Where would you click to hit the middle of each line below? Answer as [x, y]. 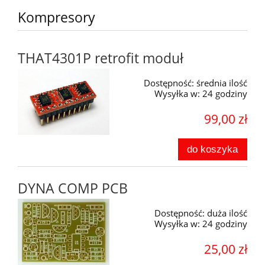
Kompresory [56, 17]
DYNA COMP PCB [73, 189]
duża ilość [227, 213]
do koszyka [213, 149]
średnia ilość [222, 83]
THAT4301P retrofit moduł [101, 59]
